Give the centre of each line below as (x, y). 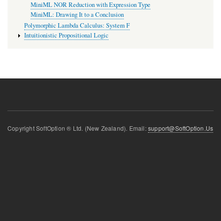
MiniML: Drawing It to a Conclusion (77, 14)
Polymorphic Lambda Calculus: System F (77, 26)
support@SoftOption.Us (181, 128)
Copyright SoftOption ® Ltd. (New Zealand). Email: (78, 128)
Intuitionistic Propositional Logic (66, 35)
